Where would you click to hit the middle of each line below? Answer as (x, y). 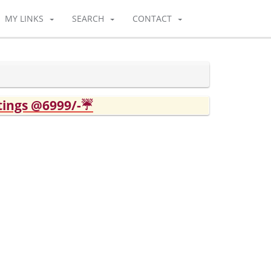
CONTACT (152, 18)
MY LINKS (24, 18)
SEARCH (88, 18)
